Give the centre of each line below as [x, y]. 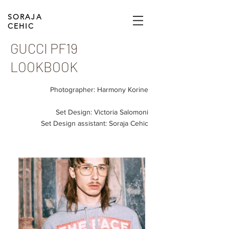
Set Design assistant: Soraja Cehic [95, 123]
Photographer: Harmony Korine [99, 89]
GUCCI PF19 [44, 48]
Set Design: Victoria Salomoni [102, 112]
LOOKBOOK [44, 66]
